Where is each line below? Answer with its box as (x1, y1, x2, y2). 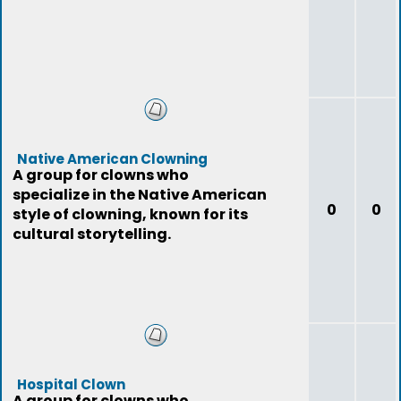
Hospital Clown (17, 375, 125, 394)
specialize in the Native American (13, 184, 267, 205)
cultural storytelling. (13, 224, 171, 244)
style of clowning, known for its (13, 204, 248, 225)
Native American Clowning (17, 149, 208, 168)
